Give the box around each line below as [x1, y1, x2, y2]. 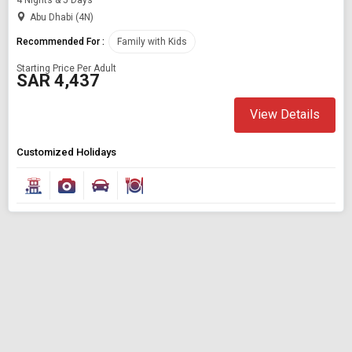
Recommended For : [16, 35, 104, 47]
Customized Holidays [16, 145, 116, 158]
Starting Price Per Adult [16, 62, 116, 74]
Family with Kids [117, 35, 187, 47]
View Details [250, 107, 320, 123]
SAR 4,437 [16, 70, 100, 90]
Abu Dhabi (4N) [30, 11, 93, 23]
